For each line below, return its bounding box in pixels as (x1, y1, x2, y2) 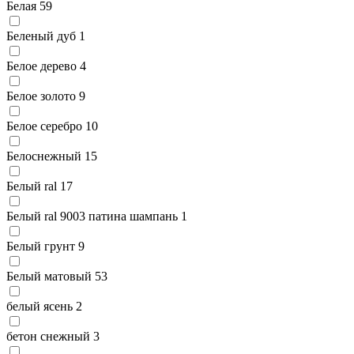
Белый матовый (6, 269, 92, 283)
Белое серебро (6, 119, 82, 133)
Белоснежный (6, 149, 81, 163)
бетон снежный (6, 329, 90, 343)
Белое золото (6, 88, 76, 103)
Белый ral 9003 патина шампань (6, 209, 178, 223)
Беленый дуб (6, 28, 76, 43)
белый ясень (6, 299, 73, 313)
